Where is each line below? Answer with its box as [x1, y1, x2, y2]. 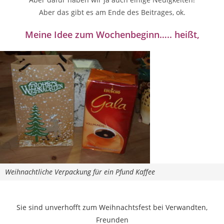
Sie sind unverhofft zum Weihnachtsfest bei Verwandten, [16, 202, 207, 212]
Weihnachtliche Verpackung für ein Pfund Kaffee [5, 167, 155, 177]
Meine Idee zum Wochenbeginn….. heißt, [24, 28, 199, 41]
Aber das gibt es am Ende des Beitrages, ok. [38, 7, 185, 17]
